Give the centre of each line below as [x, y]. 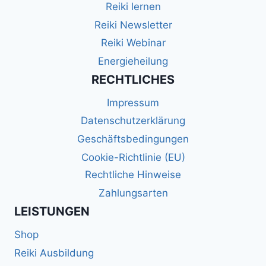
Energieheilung [133, 61]
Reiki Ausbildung [54, 253]
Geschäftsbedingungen [133, 139]
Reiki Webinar [133, 43]
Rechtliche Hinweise [133, 175]
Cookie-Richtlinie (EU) [133, 157]
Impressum [133, 103]
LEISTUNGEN [52, 211]
